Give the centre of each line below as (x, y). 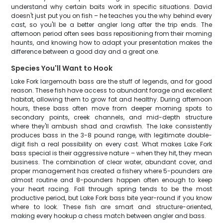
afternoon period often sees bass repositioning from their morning (111, 34)
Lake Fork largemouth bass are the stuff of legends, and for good (111, 81)
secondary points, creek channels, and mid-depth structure (111, 117)
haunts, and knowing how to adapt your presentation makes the (111, 43)
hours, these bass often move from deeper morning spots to (111, 108)
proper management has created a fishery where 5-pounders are (111, 171)
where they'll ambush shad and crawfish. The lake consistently (111, 126)
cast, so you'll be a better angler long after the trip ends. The (111, 25)
